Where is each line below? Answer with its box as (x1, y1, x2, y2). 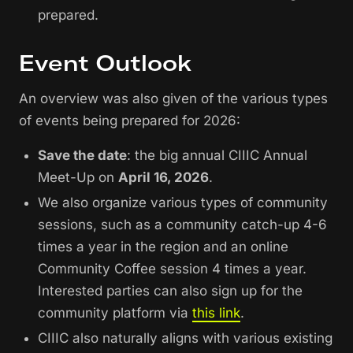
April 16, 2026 (118, 169, 209, 186)
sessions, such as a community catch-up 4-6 (38, 217, 327, 233)
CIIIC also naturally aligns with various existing (38, 330, 333, 347)
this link (192, 305, 240, 321)
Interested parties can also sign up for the (38, 283, 303, 299)
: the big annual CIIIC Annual (127, 147, 307, 164)
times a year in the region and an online (38, 239, 288, 255)
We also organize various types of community (38, 195, 328, 211)
